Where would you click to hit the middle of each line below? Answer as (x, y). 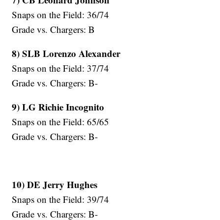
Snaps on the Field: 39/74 (61, 199)
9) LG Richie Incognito (58, 107)
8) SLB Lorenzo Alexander (66, 54)
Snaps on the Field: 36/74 (61, 15)
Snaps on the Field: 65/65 (61, 122)
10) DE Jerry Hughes (55, 185)
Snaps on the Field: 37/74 (61, 68)
